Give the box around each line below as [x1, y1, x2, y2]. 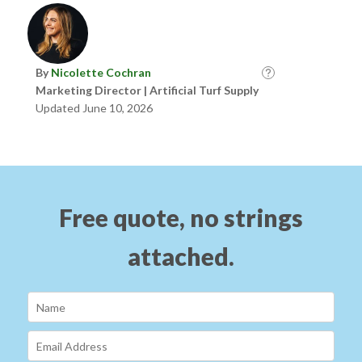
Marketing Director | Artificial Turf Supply [35, 83, 259, 98]
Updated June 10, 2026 [35, 101, 153, 116]
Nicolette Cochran [50, 65, 151, 80]
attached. [127, 242, 234, 271]
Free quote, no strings [58, 203, 303, 233]
